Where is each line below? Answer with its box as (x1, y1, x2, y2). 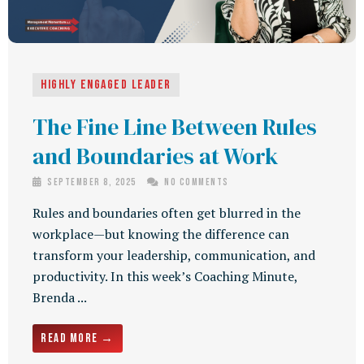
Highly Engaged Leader (41, 77, 171, 93)
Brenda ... (32, 288, 87, 307)
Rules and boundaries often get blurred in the (32, 204, 301, 223)
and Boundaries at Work (32, 141, 279, 172)
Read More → (41, 331, 115, 347)
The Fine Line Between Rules (32, 111, 317, 143)
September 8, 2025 (44, 176, 139, 189)
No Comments (161, 176, 229, 189)
